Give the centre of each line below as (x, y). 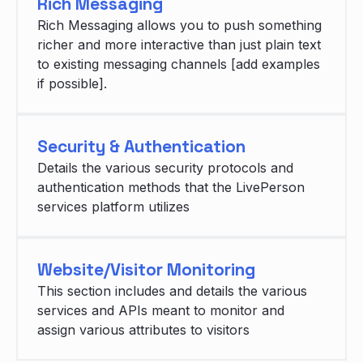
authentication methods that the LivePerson (171, 188)
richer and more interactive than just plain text (179, 45)
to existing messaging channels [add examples (179, 64)
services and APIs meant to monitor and (161, 311)
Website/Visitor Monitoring (146, 270)
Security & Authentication (141, 147)
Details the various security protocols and (165, 168)
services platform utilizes (113, 207)
